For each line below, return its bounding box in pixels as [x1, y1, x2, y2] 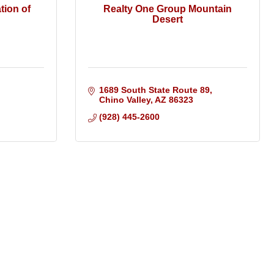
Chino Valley [98, 95, 150, 105]
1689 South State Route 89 [98, 85, 210, 95]
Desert [152, 13, 183, 24]
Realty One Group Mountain [103, 3, 232, 14]
